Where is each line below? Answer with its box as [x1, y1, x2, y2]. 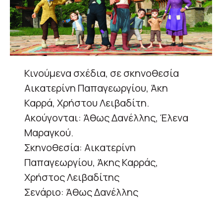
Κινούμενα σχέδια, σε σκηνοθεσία [24, 66, 179, 80]
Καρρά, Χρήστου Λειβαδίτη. [24, 96, 149, 110]
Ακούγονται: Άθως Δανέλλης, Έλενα [24, 111, 188, 125]
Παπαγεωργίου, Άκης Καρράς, [24, 156, 158, 169]
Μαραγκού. [24, 126, 73, 140]
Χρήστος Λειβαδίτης [24, 170, 119, 184]
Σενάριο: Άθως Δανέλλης [24, 185, 138, 199]
